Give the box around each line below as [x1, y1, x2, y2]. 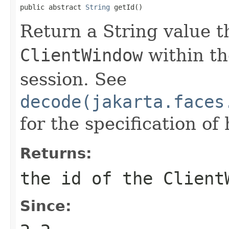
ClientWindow [20, 44, 143, 65]
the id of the [20, 168, 163, 189]
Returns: [20, 144, 92, 162]
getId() [110, 3, 143, 11]
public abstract [20, 3, 85, 11]
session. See [20, 68, 127, 89]
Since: [20, 197, 72, 215]
